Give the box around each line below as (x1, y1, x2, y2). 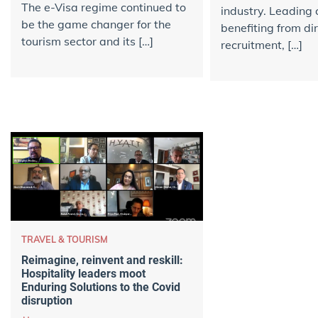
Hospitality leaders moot (21, 266, 146, 280)
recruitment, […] (220, 38, 302, 53)
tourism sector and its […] (21, 34, 153, 49)
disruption (21, 293, 72, 307)
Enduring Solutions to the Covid (21, 280, 180, 294)
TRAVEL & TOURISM (21, 234, 108, 246)
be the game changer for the (21, 17, 171, 32)
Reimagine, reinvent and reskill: (21, 253, 183, 267)
